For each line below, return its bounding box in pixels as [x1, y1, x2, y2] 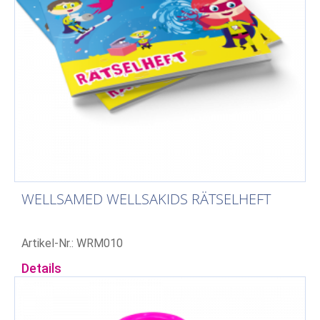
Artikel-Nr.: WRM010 [21, 236, 123, 250]
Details [21, 260, 61, 276]
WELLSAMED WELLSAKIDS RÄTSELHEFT [21, 189, 271, 209]
